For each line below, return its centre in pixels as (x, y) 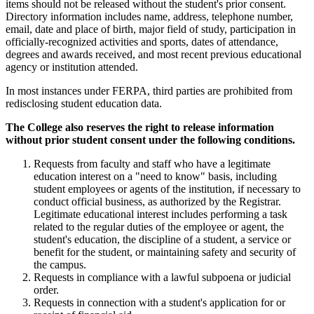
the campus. (60, 265)
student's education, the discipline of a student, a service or (162, 240)
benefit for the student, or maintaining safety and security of (165, 252)
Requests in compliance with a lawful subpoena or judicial (162, 278)
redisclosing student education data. (84, 104)
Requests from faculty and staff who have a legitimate (152, 164)
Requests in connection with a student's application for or (159, 303)
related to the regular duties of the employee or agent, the (159, 227)
